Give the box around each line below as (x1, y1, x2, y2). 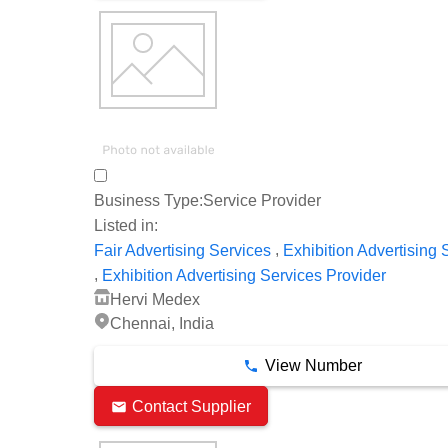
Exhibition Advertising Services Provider (102, 266, 386, 284)
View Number (264, 357, 362, 375)
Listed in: (94, 217, 158, 235)
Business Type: (94, 192, 203, 210)
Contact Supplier (132, 397, 251, 415)
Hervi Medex (110, 290, 200, 308)
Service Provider (203, 192, 321, 210)
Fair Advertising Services (94, 241, 271, 259)
